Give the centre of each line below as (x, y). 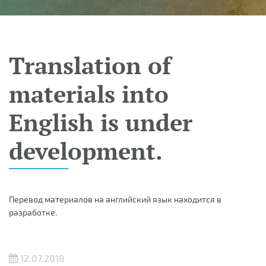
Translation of (90, 65)
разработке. (33, 212)
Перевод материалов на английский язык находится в (115, 199)
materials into (89, 94)
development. (86, 151)
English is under (101, 122)
